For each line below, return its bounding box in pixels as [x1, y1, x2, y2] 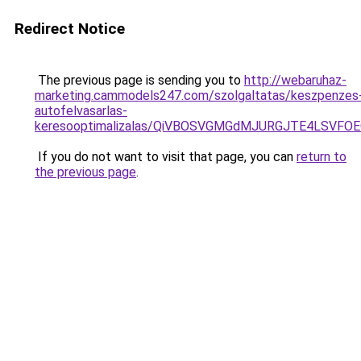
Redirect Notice [15, 19, 125, 38]
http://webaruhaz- [244, 73, 346, 88]
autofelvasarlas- [35, 103, 127, 118]
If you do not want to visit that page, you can [35, 149, 297, 164]
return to [297, 149, 346, 164]
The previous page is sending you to [35, 73, 244, 88]
